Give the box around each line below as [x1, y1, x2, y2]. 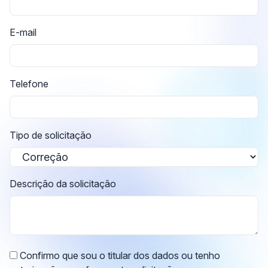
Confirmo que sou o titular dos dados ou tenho [17, 249, 220, 261]
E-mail [10, 26, 36, 38]
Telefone [10, 78, 48, 90]
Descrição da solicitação [10, 178, 116, 190]
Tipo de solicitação [10, 129, 92, 141]
